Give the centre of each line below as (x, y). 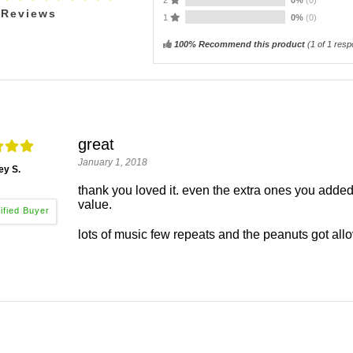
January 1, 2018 (113, 162)
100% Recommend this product (240, 44)
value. (95, 204)
